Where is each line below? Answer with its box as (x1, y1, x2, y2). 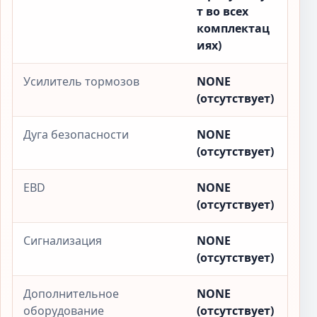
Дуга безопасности (23, 127, 129, 142)
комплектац (197, 21, 270, 36)
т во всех (197, 4, 248, 19)
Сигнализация (23, 233, 102, 248)
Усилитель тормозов (23, 74, 139, 89)
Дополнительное (23, 286, 119, 301)
